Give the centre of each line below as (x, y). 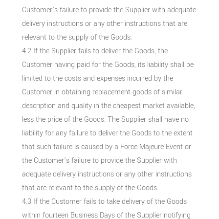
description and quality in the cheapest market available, (108, 106)
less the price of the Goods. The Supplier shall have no (105, 119)
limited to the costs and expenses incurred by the (97, 78)
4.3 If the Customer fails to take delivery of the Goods (104, 201)
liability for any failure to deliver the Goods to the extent (107, 133)
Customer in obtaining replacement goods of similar (102, 92)
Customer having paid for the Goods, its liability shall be (108, 65)
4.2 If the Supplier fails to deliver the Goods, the (95, 51)
